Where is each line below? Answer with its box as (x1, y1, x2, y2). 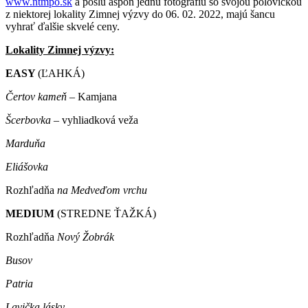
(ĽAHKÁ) (38, 67, 85, 79)
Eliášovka (5, 160, 48, 173)
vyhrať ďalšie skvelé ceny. (5, 20, 120, 32)
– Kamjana (67, 90, 122, 102)
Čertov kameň (5, 90, 67, 102)
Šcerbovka (5, 113, 51, 126)
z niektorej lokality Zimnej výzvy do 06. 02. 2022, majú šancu (5, 8, 275, 20)
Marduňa (5, 137, 45, 149)
